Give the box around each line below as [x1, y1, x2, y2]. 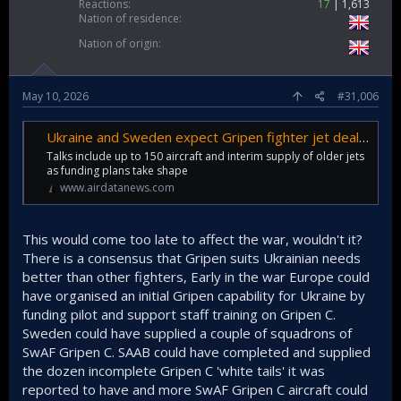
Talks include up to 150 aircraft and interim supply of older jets [47, 148, 364, 164]
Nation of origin [79, 35, 158, 51]
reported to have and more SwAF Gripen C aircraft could [22, 380, 368, 399]
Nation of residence [79, 10, 179, 26]
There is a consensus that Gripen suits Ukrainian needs [22, 249, 361, 268]
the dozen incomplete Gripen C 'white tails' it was [22, 362, 325, 380]
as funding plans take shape [47, 162, 188, 178]
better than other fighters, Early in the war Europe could [22, 268, 370, 286]
